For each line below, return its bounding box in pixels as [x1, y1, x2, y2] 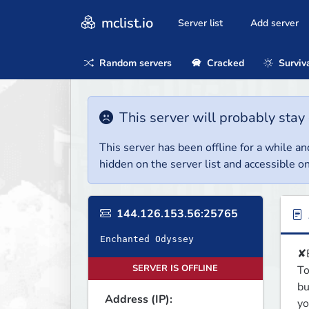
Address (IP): [105, 292, 172, 308]
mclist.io [98, 13, 153, 32]
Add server [250, 17, 299, 30]
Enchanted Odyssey [100, 234, 194, 245]
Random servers [97, 56, 172, 70]
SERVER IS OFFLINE [132, 262, 219, 275]
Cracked [203, 56, 244, 70]
